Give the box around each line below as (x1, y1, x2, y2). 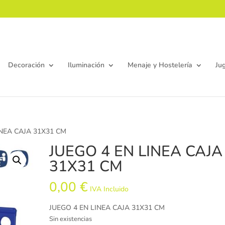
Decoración (8, 60, 45, 70)
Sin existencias (49, 214, 92, 224)
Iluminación (67, 60, 104, 70)
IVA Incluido (90, 184, 129, 194)
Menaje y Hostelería (127, 60, 192, 70)
